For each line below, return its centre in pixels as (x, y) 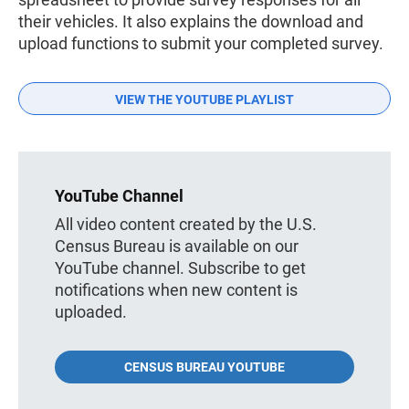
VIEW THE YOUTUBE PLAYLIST (204, 99)
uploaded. (91, 311)
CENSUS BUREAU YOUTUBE (204, 367)
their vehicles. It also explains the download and (191, 21)
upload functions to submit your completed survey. (201, 43)
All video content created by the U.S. (186, 224)
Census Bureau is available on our (177, 246)
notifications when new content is (176, 289)
